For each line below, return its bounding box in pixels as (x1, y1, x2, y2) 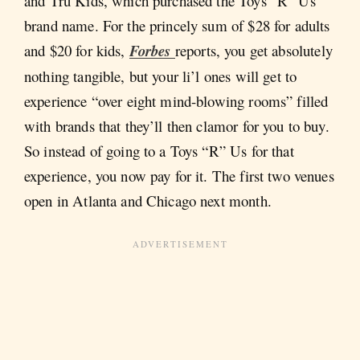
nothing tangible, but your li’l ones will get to (24, 66, 297, 87)
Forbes (129, 40, 175, 62)
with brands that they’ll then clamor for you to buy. (24, 116, 329, 137)
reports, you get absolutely (174, 40, 333, 61)
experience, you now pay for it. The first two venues (24, 166, 334, 186)
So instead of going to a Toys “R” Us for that (24, 141, 294, 162)
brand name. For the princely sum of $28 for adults (24, 15, 330, 36)
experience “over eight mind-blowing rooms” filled (24, 91, 329, 112)
